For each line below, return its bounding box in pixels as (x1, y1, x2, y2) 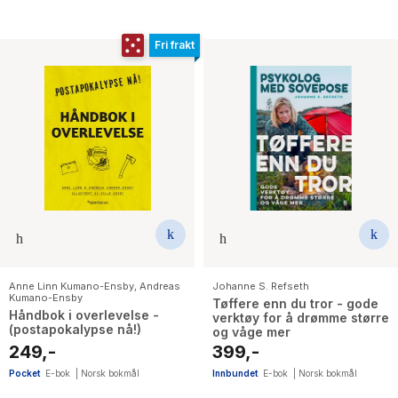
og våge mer (212, 324, 291, 340)
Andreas (139, 280, 180, 293)
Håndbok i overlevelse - (9, 307, 159, 323)
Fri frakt (155, 38, 195, 52)
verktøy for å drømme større (212, 310, 389, 326)
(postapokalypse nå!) (9, 322, 141, 338)
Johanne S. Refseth (212, 280, 309, 293)
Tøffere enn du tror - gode (212, 296, 378, 312)
